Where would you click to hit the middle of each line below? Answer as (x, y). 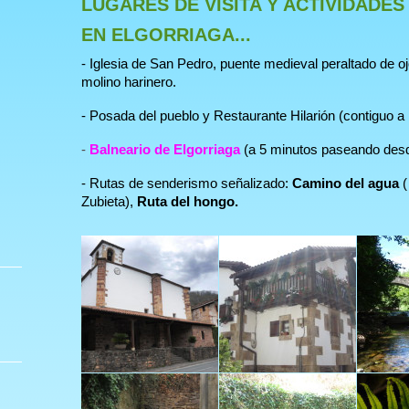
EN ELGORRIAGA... (166, 35)
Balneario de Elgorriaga (165, 149)
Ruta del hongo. (188, 201)
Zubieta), (109, 201)
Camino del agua (346, 183)
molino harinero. (129, 82)
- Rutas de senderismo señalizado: (187, 183)
